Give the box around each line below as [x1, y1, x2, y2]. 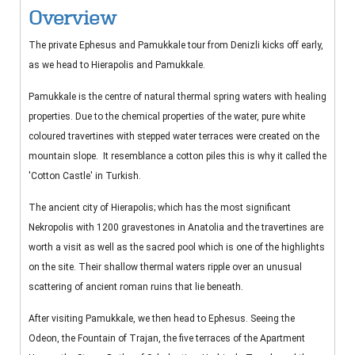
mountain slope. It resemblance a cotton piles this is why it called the [29, 151, 326, 162]
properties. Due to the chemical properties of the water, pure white [29, 111, 305, 123]
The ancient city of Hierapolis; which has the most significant [29, 202, 291, 214]
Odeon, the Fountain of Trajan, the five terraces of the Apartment [29, 333, 305, 345]
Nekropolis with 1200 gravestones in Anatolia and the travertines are [29, 222, 323, 234]
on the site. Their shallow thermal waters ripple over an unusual [29, 261, 302, 273]
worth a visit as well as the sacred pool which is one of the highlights [29, 242, 325, 254]
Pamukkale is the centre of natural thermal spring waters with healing [29, 91, 326, 103]
